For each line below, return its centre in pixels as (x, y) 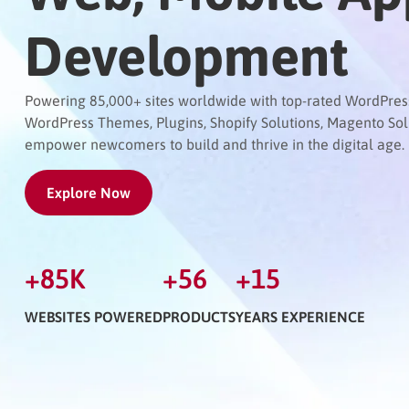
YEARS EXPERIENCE (300, 317)
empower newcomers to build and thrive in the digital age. (215, 144)
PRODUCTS (199, 317)
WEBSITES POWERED (94, 317)
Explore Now (89, 193)
